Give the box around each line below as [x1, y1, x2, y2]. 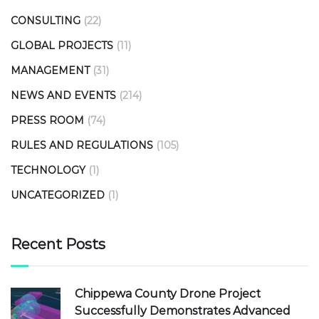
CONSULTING [11, 14, 80, 28]
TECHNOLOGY [11, 164, 85, 177]
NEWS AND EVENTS [11, 89, 116, 103]
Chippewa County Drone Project [75, 287, 261, 301]
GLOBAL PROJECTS [11, 39, 113, 53]
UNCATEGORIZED [11, 189, 105, 202]
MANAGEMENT [11, 64, 90, 78]
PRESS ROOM [11, 114, 84, 127]
